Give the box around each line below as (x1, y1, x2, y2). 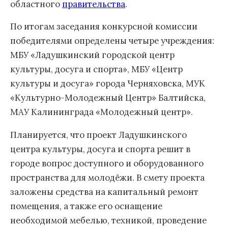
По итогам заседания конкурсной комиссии (10, 21, 197, 33)
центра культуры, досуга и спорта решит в (10, 144, 190, 155)
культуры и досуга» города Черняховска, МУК (10, 78, 205, 90)
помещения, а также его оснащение (10, 201, 162, 212)
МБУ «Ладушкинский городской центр (10, 49, 175, 61)
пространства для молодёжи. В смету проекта (10, 172, 205, 184)
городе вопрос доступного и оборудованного (10, 158, 204, 169)
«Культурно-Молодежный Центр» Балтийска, (10, 92, 206, 104)
